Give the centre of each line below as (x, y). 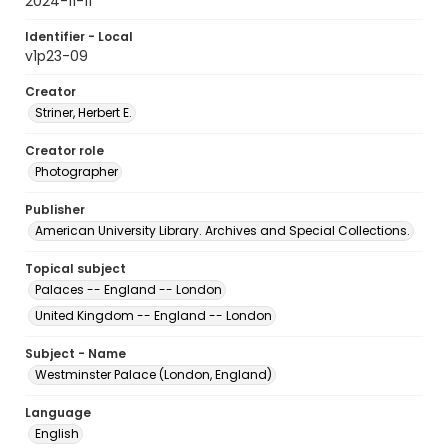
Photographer (76, 171)
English (57, 433)
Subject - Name (75, 353)
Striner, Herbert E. (83, 112)
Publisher (55, 209)
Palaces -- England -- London (128, 289)
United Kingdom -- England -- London (153, 315)
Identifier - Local (79, 36)
